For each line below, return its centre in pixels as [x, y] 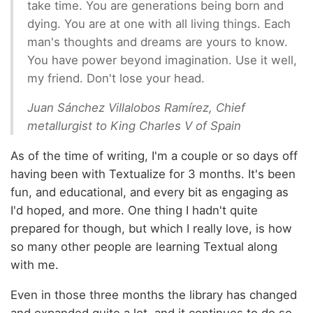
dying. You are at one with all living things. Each [159, 23]
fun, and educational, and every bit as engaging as [150, 192]
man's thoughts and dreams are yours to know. [158, 42]
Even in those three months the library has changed [154, 294]
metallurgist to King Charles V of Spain [134, 126]
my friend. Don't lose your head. [116, 78]
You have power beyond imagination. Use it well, [162, 60]
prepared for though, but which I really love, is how [151, 229]
